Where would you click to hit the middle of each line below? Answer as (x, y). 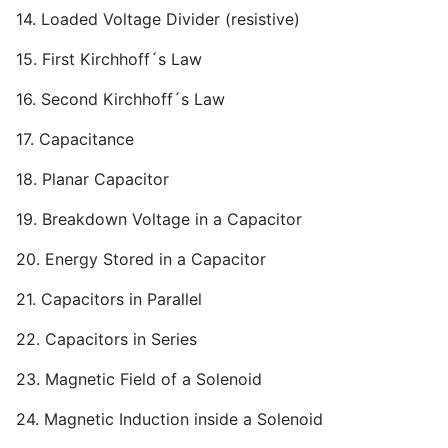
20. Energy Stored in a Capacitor (141, 259)
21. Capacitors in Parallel (109, 299)
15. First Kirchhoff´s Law (109, 59)
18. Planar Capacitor (92, 179)
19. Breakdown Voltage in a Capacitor (159, 219)
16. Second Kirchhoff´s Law (120, 99)
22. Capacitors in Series (106, 339)
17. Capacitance (75, 139)
